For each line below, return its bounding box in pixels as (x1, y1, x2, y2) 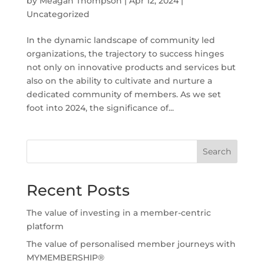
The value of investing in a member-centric (26, 207, 211, 218)
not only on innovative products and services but (26, 62, 236, 72)
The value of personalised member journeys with (26, 239, 236, 249)
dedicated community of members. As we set (26, 89, 221, 100)
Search (203, 146, 232, 157)
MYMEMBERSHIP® (26, 252, 104, 263)
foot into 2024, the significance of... (26, 103, 174, 113)
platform (26, 221, 64, 232)
